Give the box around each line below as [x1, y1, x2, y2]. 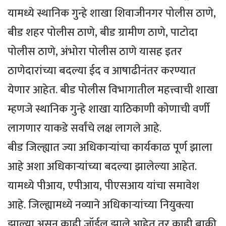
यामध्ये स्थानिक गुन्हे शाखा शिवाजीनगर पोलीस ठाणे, [8, 4, 216, 23]
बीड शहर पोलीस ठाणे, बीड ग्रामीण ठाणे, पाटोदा [8, 23, 198, 42]
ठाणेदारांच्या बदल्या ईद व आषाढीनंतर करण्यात [8, 62, 196, 81]
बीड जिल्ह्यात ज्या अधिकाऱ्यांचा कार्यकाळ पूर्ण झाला [8, 138, 212, 157]
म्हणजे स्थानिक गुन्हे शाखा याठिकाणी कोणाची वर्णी [8, 100, 210, 119]
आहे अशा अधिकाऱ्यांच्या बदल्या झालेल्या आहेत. [8, 157, 197, 177]
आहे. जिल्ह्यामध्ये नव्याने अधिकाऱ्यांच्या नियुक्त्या [8, 196, 194, 215]
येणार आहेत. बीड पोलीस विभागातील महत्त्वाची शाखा [8, 81, 218, 100]
